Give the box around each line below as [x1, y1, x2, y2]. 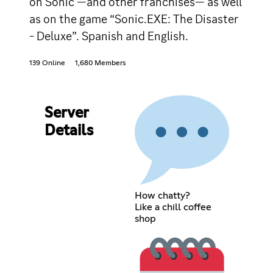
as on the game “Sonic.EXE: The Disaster [29, 10, 239, 27]
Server [44, 105, 88, 121]
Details [44, 123, 93, 138]
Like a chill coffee [134, 202, 211, 212]
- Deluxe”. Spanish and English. [29, 27, 188, 44]
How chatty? [134, 190, 190, 200]
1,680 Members [75, 59, 126, 67]
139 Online [29, 59, 65, 67]
